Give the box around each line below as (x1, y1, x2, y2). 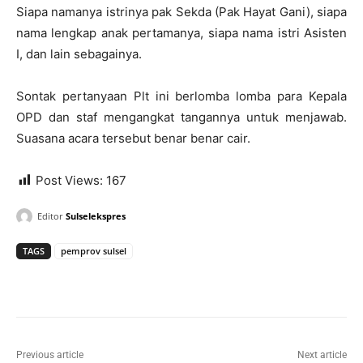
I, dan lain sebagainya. (16, 45, 142, 62)
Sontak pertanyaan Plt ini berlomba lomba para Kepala (16, 88, 347, 104)
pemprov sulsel (61, 244, 126, 257)
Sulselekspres (66, 209, 126, 222)
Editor (37, 209, 63, 222)
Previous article (16, 348, 83, 361)
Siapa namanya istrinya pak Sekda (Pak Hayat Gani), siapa (16, 3, 347, 19)
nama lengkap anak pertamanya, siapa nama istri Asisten (16, 24, 347, 41)
